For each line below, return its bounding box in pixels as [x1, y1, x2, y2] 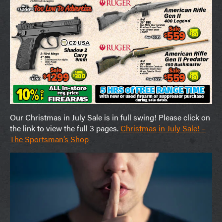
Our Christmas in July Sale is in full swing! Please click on [10, 111, 210, 123]
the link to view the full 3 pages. [10, 122, 120, 134]
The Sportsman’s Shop [10, 133, 89, 145]
